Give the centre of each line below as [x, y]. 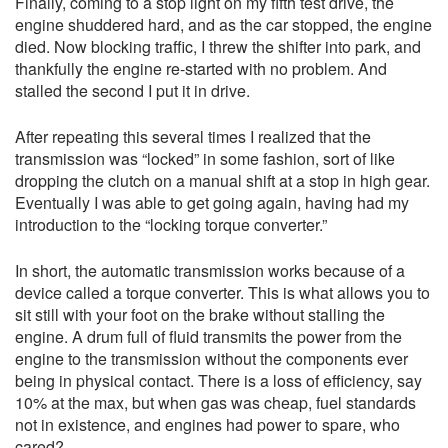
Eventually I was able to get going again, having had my [212, 203]
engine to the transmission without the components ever [211, 359]
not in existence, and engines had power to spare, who [207, 425]
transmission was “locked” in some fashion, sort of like [205, 159]
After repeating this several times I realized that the [193, 137]
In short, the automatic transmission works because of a [210, 271]
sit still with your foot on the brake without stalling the [200, 315]
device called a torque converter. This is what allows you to [222, 293]
